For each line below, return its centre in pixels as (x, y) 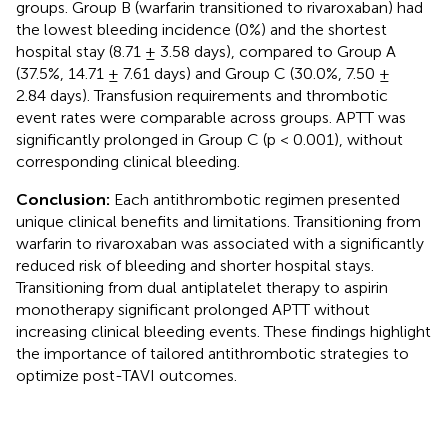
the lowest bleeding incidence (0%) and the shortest (201, 29)
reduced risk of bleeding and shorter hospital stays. (195, 265)
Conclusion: (65, 199)
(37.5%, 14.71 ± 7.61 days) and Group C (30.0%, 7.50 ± (203, 73)
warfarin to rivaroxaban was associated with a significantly (220, 243)
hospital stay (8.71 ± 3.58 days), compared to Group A (206, 51)
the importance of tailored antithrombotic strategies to (212, 353)
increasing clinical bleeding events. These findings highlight (223, 331)
